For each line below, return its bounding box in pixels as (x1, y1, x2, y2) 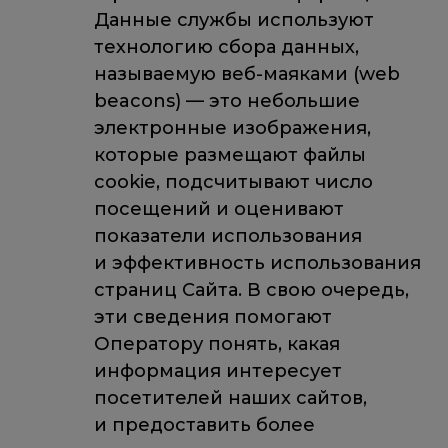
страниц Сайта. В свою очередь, (93, 278, 409, 301)
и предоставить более (93, 413, 315, 436)
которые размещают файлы (93, 143, 366, 166)
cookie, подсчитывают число (93, 170, 373, 193)
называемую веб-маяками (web (93, 62, 400, 85)
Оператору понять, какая (93, 332, 340, 355)
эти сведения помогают (93, 305, 332, 328)
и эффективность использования (93, 251, 421, 274)
